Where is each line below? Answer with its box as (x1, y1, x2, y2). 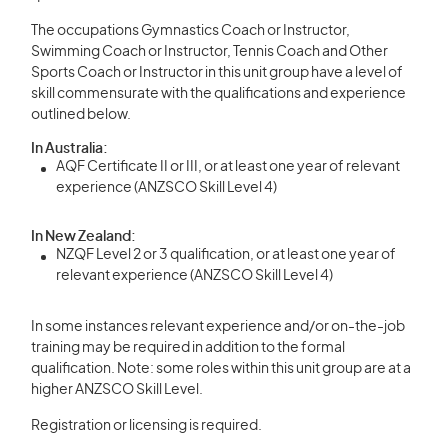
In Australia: (31, 142, 108, 156)
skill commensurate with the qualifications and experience (31, 87, 406, 101)
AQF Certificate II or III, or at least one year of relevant (56, 160, 400, 174)
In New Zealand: (31, 230, 136, 244)
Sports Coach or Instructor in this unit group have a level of (31, 66, 403, 80)
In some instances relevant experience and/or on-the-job (31, 320, 405, 334)
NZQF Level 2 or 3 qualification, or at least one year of (56, 248, 396, 262)
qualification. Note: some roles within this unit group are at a (31, 362, 411, 376)
